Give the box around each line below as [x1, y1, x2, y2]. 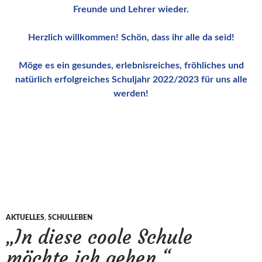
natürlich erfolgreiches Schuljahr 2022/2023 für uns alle [15, 74, 247, 84]
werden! [113, 88, 149, 98]
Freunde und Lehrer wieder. [73, 4, 189, 14]
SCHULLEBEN [48, 213, 92, 221]
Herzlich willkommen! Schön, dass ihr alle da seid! [27, 32, 235, 42]
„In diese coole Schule [6, 225, 192, 249]
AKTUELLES [6, 213, 44, 221]
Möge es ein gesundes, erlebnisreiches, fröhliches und [18, 60, 244, 70]
